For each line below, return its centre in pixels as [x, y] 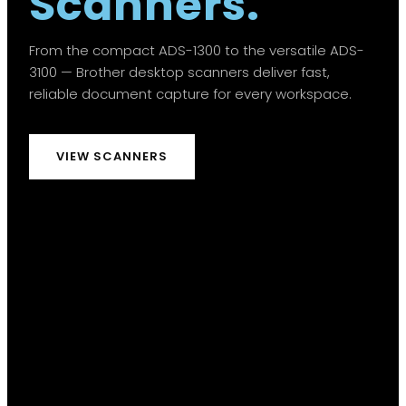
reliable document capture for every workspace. [190, 94]
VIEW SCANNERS [112, 157]
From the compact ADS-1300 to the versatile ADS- [197, 51]
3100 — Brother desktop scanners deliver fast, [179, 72]
